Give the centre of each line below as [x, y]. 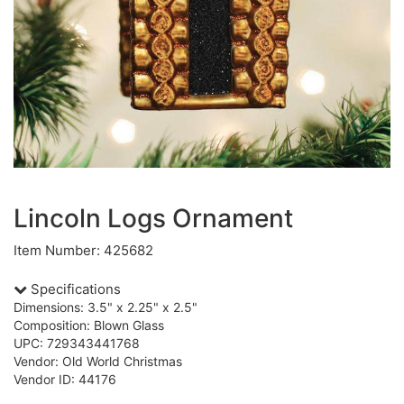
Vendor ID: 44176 [65, 379]
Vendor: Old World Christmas [98, 361]
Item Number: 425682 [83, 250]
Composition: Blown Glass [89, 325]
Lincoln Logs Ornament [153, 218]
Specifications [74, 289]
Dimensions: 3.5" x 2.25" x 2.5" [106, 307]
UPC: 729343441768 [77, 343]
